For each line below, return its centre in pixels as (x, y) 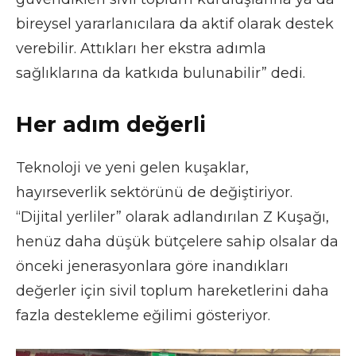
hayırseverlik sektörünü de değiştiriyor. (154, 192)
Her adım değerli (111, 124)
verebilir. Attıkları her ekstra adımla (141, 48)
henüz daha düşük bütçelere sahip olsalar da (177, 241)
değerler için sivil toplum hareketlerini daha (172, 290)
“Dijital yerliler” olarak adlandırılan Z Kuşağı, (172, 217)
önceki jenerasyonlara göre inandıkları (152, 266)
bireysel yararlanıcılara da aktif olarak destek (175, 23)
